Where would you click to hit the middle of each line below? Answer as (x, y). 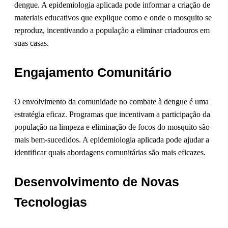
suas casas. (32, 43)
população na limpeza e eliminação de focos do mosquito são (112, 127)
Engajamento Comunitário (93, 73)
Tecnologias (51, 202)
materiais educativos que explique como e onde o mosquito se (113, 18)
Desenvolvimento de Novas (97, 182)
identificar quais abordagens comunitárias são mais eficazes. (110, 153)
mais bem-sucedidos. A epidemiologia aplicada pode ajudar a (112, 140)
